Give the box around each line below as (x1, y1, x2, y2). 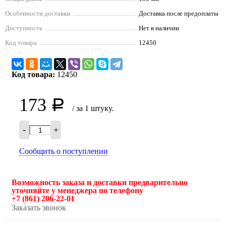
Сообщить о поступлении (19, 147, 108, 156)
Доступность (5, 24, 42, 32)
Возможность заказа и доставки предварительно (12, 178, 188, 187)
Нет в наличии (139, 24, 179, 32)
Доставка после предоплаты (139, 10, 218, 18)
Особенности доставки (5, 10, 70, 18)
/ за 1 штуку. (72, 104, 114, 113)
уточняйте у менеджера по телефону (12, 186, 143, 195)
